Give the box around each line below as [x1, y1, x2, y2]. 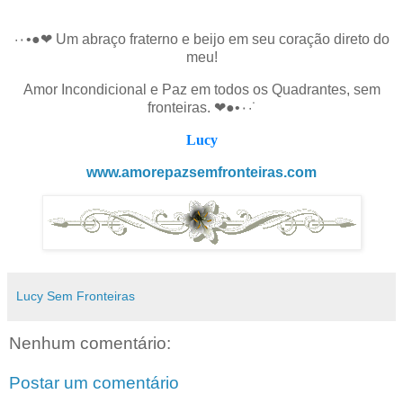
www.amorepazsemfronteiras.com [86, 164, 317, 180]
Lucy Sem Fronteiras [16, 289, 135, 304]
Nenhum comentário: [9, 334, 171, 354]
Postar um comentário [9, 373, 179, 393]
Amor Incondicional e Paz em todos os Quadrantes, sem [22, 81, 381, 97]
